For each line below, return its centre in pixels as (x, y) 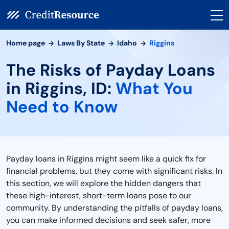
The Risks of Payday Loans (111, 70)
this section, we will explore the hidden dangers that (104, 183)
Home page (26, 43)
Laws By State (81, 43)
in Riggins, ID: (61, 88)
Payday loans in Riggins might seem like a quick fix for (106, 159)
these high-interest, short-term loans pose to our (99, 196)
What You (154, 88)
